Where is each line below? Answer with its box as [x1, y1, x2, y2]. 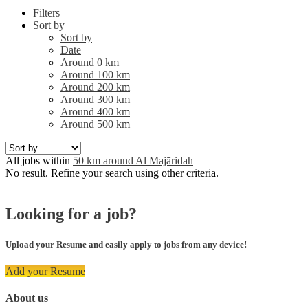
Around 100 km [60, 68, 130, 80]
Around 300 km [60, 93, 130, 105]
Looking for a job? [5, 205, 137, 223]
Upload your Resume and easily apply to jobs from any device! [5, 239, 247, 250]
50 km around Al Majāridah [73, 154, 193, 166]
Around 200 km [60, 80, 130, 93]
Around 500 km [60, 118, 130, 130]
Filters [33, 6, 60, 19]
